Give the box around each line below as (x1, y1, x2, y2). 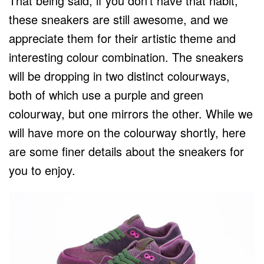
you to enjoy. (9, 161, 75, 179)
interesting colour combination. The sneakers (9, 48, 243, 66)
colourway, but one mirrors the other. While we (9, 105, 253, 123)
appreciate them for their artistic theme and (9, 29, 236, 47)
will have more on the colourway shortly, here (9, 124, 246, 141)
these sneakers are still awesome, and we (9, 11, 228, 28)
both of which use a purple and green (9, 86, 203, 104)
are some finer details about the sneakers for (9, 143, 244, 160)
